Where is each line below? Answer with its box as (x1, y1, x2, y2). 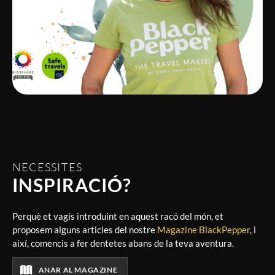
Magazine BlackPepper (157, 223, 250, 235)
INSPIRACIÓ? (12, 174, 131, 196)
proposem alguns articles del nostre (12, 223, 157, 235)
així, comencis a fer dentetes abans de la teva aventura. (12, 237, 234, 249)
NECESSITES (12, 160, 82, 174)
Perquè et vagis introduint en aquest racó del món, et (12, 210, 223, 222)
